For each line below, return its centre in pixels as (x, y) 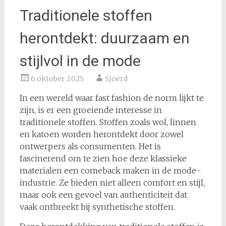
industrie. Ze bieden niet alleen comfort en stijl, (112, 183)
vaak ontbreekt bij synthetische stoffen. (97, 207)
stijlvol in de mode (80, 61)
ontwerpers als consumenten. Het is (90, 146)
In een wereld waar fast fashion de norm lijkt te (111, 98)
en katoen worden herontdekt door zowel (101, 134)
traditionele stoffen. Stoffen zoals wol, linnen (108, 122)
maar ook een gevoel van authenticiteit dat (103, 195)
